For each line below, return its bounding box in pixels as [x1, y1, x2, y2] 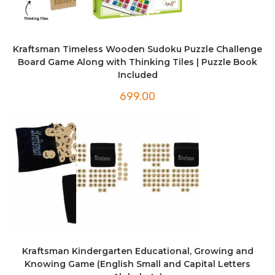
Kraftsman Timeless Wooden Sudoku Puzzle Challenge [13, 44, 262, 55]
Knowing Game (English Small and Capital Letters [25, 258, 250, 269]
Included [117, 69, 158, 81]
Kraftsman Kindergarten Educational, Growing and [21, 245, 254, 257]
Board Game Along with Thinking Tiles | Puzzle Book [18, 56, 257, 68]
